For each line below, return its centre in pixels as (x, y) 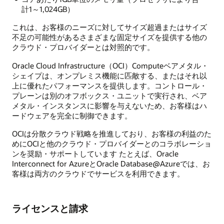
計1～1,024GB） (48, 9)
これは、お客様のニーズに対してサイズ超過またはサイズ (109, 27)
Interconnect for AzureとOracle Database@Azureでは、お (111, 163)
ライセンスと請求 (50, 208)
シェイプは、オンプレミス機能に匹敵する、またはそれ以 (109, 75)
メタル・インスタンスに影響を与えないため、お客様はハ (109, 105)
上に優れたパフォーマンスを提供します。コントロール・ (109, 85)
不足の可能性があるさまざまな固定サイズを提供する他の (109, 37)
